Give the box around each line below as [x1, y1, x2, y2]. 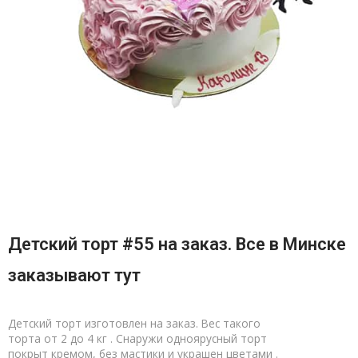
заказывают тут [8, 265, 141, 286]
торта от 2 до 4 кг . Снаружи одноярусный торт [8, 331, 267, 347]
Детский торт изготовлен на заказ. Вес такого [8, 316, 261, 332]
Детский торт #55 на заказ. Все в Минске [8, 234, 346, 255]
